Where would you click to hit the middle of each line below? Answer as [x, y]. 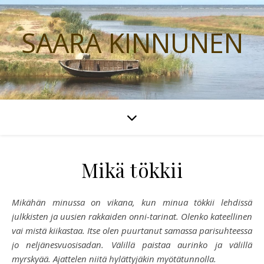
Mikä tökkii [132, 170]
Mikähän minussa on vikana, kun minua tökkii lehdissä [16, 202]
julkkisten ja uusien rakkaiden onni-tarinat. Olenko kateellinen [132, 216]
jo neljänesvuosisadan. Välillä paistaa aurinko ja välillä [132, 245]
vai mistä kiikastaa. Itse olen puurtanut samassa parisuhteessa [132, 230]
